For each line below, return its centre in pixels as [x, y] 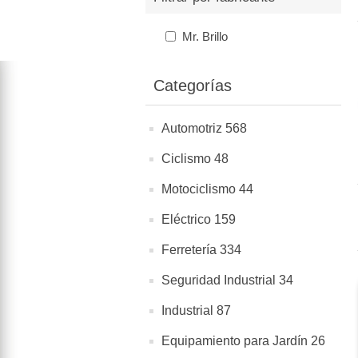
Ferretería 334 [201, 250]
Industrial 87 [196, 310]
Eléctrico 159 [199, 219]
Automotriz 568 [204, 128]
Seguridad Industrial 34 [227, 280]
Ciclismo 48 [195, 159]
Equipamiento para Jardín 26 [243, 341]
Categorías [193, 86]
